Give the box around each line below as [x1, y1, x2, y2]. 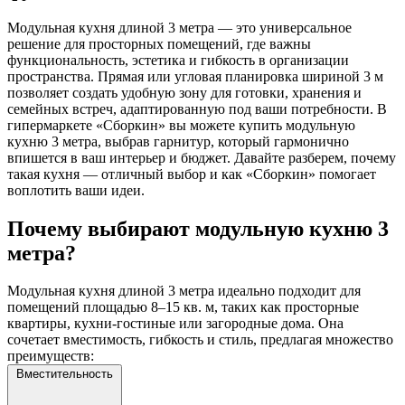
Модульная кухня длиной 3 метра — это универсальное [7, 19, 352, 35]
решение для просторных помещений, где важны [7, 35, 311, 52]
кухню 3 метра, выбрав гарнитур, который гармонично [7, 133, 349, 149]
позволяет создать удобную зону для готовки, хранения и [7, 84, 362, 100]
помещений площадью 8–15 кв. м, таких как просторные [7, 299, 359, 316]
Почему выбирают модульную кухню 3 [7, 216, 389, 240]
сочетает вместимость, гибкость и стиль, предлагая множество [7, 332, 393, 348]
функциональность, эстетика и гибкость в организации [7, 52, 349, 68]
